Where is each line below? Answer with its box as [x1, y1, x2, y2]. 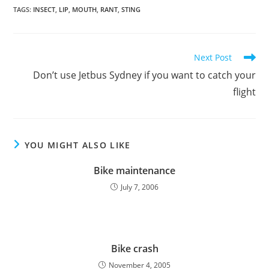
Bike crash [110, 242, 159, 255]
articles [13, 74, 43, 85]
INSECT [33, 5, 56, 14]
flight [232, 85, 256, 98]
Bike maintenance [94, 164, 175, 177]
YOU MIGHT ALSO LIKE [24, 139, 131, 151]
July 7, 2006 [121, 182, 159, 192]
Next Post [193, 52, 232, 63]
